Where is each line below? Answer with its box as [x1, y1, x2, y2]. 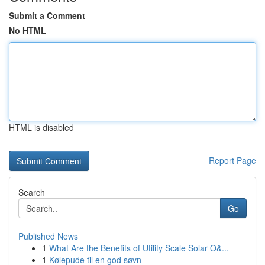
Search [18, 186, 45, 198]
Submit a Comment [9, 9, 85, 21]
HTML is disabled [9, 121, 74, 133]
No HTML [9, 24, 46, 36]
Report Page [209, 154, 256, 166]
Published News [18, 230, 78, 242]
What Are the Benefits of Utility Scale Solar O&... [49, 242, 229, 254]
